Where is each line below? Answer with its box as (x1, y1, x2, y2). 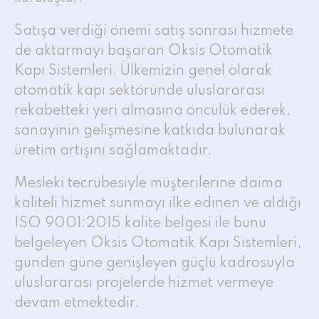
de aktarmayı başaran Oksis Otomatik (14, 43, 273, 58)
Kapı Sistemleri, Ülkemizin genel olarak (14, 63, 272, 78)
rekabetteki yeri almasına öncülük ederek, (14, 103, 291, 118)
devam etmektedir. (14, 296, 140, 310)
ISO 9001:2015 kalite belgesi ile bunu (14, 216, 266, 231)
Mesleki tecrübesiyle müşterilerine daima (14, 176, 283, 191)
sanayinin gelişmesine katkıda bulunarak (14, 123, 286, 138)
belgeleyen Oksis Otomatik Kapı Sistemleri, (14, 236, 301, 251)
